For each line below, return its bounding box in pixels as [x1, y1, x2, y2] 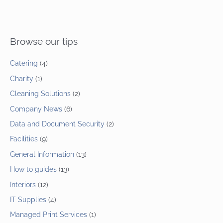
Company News [10, 105, 62, 113]
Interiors [10, 180, 36, 189]
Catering [10, 59, 38, 68]
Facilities [10, 135, 38, 143]
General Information [10, 150, 74, 158]
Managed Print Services [10, 211, 87, 219]
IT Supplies [10, 195, 46, 204]
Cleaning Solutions [10, 90, 71, 98]
